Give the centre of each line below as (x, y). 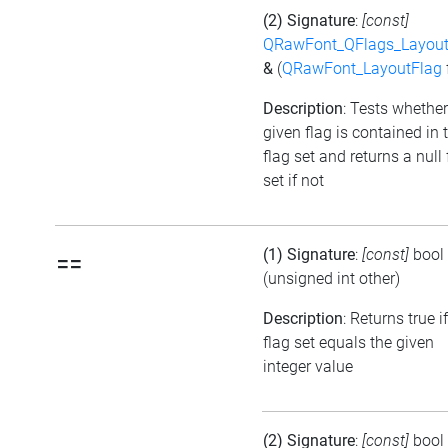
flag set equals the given (348, 343)
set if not (293, 181)
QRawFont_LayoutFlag (362, 69)
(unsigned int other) (331, 279)
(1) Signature (309, 255)
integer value (308, 367)
